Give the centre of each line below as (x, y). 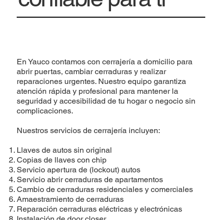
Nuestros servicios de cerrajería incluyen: (89, 130)
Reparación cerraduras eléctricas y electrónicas (100, 209)
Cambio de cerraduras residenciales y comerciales (105, 189)
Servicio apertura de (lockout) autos (79, 169)
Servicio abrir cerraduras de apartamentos (90, 179)
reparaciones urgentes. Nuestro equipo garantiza (102, 81)
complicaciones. (45, 110)
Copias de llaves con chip (62, 160)
